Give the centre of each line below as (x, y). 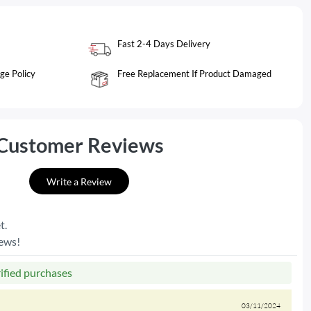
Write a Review (79, 181)
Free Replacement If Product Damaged (194, 74)
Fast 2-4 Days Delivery (164, 44)
